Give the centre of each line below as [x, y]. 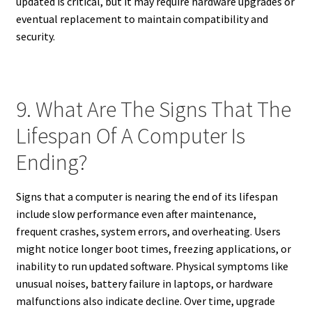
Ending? [52, 163]
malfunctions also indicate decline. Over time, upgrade [145, 301]
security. [35, 36]
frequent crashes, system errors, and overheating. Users [148, 231]
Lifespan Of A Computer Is [130, 136]
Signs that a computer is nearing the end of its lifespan [147, 196]
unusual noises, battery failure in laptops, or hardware [144, 283]
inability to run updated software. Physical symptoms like [152, 266]
